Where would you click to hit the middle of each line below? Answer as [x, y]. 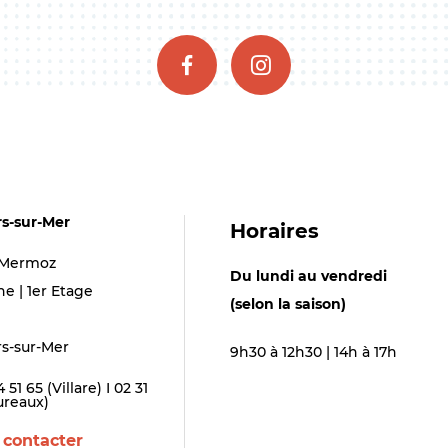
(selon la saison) [288, 304]
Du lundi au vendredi [309, 276]
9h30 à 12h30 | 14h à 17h [314, 352]
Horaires [275, 231]
